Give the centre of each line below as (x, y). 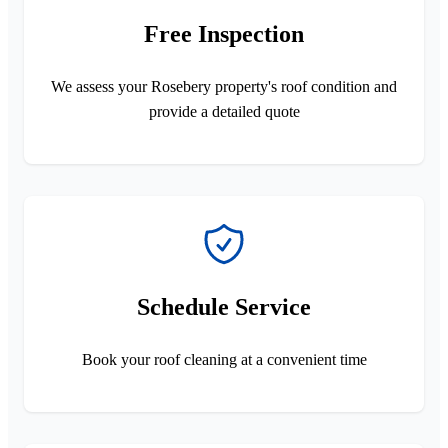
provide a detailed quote (224, 111)
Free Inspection (224, 33)
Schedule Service (224, 306)
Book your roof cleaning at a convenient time (224, 359)
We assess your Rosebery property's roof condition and (224, 86)
